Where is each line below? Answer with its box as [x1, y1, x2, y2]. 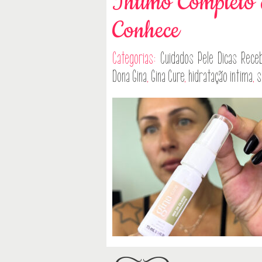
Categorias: [112, 49, 161, 67]
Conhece [112, 15, 180, 46]
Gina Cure [151, 67, 184, 85]
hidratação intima [188, 67, 253, 85]
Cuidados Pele [160, 49, 214, 67]
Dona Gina [112, 67, 147, 85]
